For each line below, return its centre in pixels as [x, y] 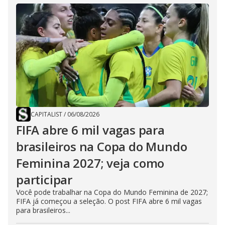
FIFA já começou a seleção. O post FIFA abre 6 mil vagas [109, 201]
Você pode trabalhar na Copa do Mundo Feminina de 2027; [112, 192]
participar [44, 180]
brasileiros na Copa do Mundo [102, 147]
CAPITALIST [46, 115]
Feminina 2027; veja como [90, 163]
